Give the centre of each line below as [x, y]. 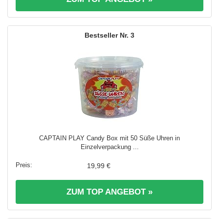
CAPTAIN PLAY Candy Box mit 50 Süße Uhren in [109, 138]
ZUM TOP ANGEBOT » [109, 192]
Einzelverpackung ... [109, 147]
